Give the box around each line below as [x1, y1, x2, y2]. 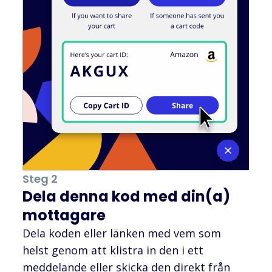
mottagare [22, 205, 106, 226]
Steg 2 [22, 171, 58, 187]
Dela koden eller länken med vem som [22, 226, 221, 241]
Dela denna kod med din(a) [22, 186, 230, 207]
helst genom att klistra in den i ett [22, 243, 203, 258]
